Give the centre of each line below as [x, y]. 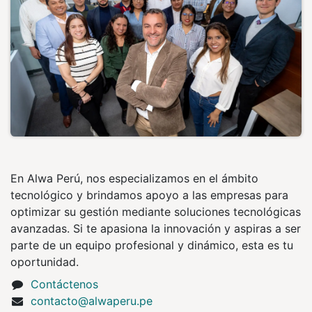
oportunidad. [45, 262]
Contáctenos [64, 284]
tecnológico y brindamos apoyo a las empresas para [149, 195]
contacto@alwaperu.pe [91, 301]
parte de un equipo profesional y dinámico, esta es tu [152, 245]
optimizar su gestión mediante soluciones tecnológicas [156, 212]
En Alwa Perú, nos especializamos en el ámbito [134, 179]
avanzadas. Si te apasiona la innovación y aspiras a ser [156, 229]
